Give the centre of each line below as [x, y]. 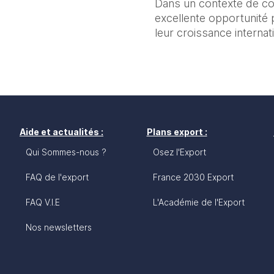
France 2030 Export [193, 177]
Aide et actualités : [61, 132]
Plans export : [177, 132]
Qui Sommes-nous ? [66, 152]
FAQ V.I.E [43, 202]
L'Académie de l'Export [198, 202]
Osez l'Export [179, 152]
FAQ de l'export [57, 177]
